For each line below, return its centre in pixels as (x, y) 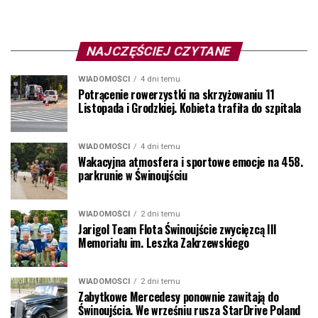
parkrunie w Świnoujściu (133, 175)
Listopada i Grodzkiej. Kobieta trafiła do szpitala (190, 108)
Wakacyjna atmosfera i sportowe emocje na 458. (191, 161)
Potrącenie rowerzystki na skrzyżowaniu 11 (176, 94)
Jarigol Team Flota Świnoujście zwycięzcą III (177, 229)
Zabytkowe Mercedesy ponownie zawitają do (179, 296)
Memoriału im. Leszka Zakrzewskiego (164, 242)
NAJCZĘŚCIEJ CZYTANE (159, 51)
